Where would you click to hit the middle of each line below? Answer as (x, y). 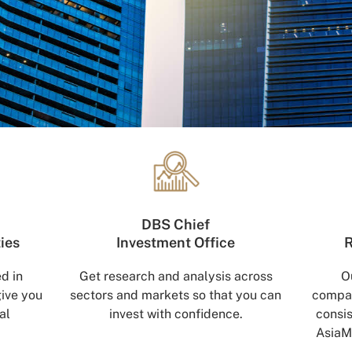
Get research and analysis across (176, 277)
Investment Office (176, 243)
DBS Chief (176, 225)
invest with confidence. (176, 314)
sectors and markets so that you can (176, 295)
